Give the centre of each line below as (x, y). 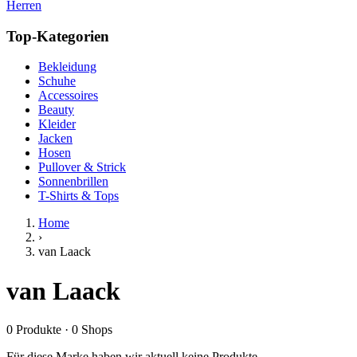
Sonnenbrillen (73, 182)
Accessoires (68, 96)
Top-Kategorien (58, 36)
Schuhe (57, 81)
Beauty (56, 110)
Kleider (57, 124)
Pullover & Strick (82, 167)
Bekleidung (67, 67)
